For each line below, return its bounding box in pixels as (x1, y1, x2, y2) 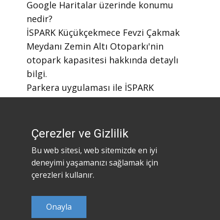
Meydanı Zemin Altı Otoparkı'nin (27, 40, 164, 52)
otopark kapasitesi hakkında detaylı (27, 54, 178, 66)
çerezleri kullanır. (31, 169, 94, 180)
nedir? (27, 12, 53, 25)
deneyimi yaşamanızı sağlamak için (31, 157, 158, 168)
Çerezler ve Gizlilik (31, 127, 129, 140)
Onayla (46, 201, 72, 212)
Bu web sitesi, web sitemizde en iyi (31, 145, 157, 156)
